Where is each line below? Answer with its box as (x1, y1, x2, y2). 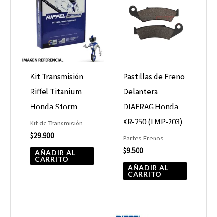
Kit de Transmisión (30, 118, 83, 127)
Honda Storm (30, 101, 77, 112)
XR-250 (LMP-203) (123, 116, 183, 127)
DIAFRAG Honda (123, 101, 179, 112)
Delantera (123, 86, 158, 97)
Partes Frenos (123, 133, 164, 142)
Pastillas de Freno (123, 71, 185, 82)
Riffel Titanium (30, 86, 82, 97)
